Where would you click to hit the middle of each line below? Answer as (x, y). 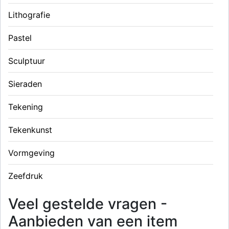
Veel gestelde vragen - (88, 203)
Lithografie (29, 15)
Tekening (26, 107)
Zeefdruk (26, 176)
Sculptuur (27, 61)
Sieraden (25, 84)
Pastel (20, 38)
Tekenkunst (30, 130)
